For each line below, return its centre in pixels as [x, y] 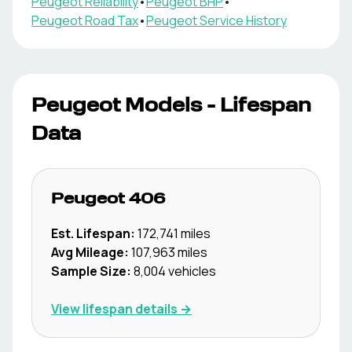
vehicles [191, 271]
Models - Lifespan [216, 107]
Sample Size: [91, 271]
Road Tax [110, 20]
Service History [242, 20]
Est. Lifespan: [93, 233]
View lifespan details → [121, 309]
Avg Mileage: [90, 252]
